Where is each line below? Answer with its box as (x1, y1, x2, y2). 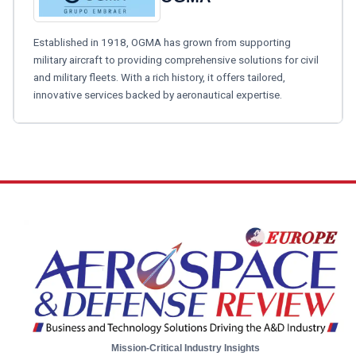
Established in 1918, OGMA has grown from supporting (33, 35, 291, 48)
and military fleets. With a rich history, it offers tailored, (33, 70, 285, 83)
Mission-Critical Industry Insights (111, 342, 261, 354)
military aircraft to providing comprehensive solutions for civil (33, 52, 319, 66)
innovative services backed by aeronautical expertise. (33, 87, 282, 101)
